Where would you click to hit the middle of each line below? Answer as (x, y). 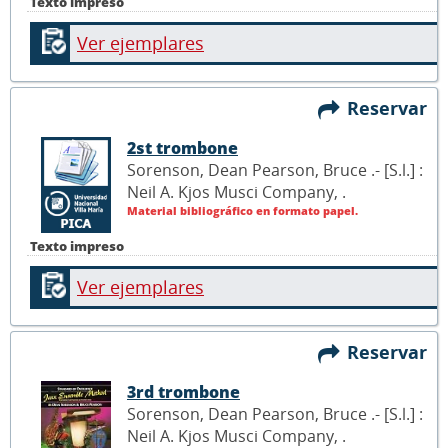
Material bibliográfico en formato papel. (242, 210)
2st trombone (182, 147)
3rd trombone (183, 391)
